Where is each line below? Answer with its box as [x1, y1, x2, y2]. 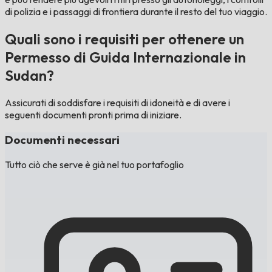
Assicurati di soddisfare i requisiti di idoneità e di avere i [5, 97, 230, 109]
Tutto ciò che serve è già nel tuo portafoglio [5, 158, 184, 171]
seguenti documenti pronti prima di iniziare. [5, 109, 182, 121]
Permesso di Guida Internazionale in [5, 48, 246, 67]
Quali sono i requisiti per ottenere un [5, 30, 244, 49]
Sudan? [5, 66, 54, 85]
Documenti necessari [5, 132, 120, 147]
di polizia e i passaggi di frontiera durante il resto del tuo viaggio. [5, 5, 267, 18]
